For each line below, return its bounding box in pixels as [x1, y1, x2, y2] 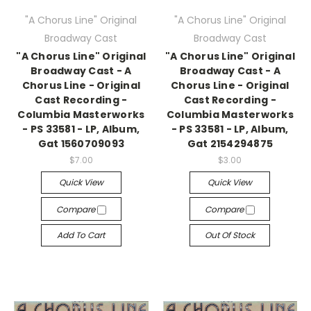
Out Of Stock [205, 228, 255, 241]
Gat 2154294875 [187, 137, 273, 151]
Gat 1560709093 [37, 137, 124, 151]
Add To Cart [57, 228, 106, 241]
